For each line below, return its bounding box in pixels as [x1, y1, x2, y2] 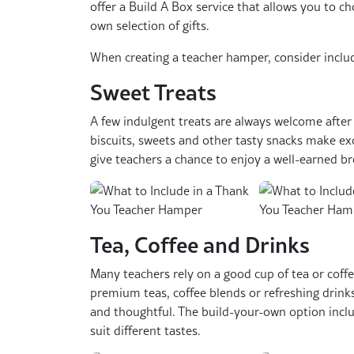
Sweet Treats [90, 76, 217, 108]
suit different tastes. [90, 322, 201, 340]
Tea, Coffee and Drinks [90, 228, 310, 261]
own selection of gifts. [90, 17, 209, 35]
